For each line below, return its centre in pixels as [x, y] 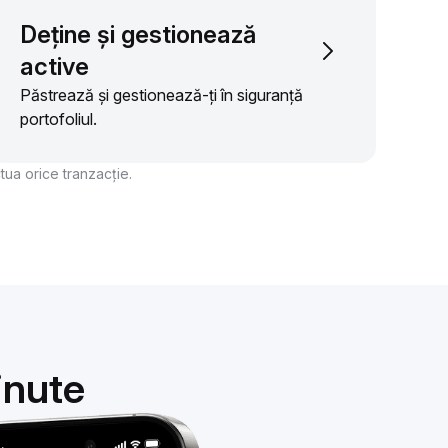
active [54, 67]
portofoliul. [58, 119]
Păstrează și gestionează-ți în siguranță [161, 95]
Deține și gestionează [138, 35]
